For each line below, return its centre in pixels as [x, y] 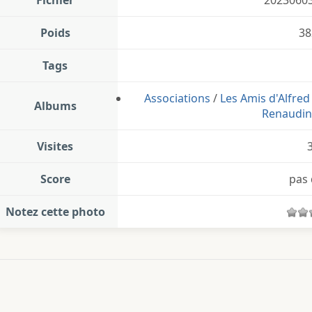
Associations [177, 98]
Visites [55, 146]
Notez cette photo [55, 211]
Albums [55, 106]
